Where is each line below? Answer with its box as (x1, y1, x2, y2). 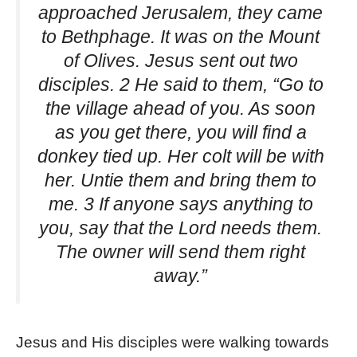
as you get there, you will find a (54, 121, 307, 143)
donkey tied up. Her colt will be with (37, 145, 324, 167)
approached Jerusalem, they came (38, 2, 323, 23)
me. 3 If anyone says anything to (48, 193, 313, 214)
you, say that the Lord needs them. (39, 217, 322, 238)
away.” (154, 265, 207, 286)
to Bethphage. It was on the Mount (41, 25, 320, 47)
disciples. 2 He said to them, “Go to (37, 73, 324, 95)
